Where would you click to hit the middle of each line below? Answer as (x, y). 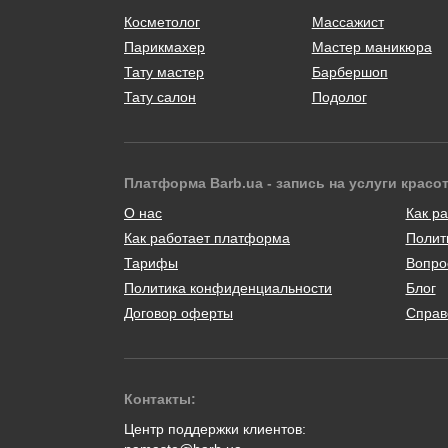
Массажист (347, 21)
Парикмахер (164, 46)
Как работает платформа (207, 237)
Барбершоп (349, 71)
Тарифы (151, 262)
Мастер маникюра (371, 46)
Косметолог (162, 21)
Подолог (339, 96)
